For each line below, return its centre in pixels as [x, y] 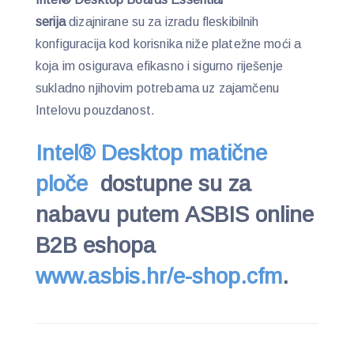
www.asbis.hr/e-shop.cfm [159, 277]
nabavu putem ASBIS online [175, 215]
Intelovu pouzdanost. [95, 110]
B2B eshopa [99, 246]
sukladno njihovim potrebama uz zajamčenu [157, 88]
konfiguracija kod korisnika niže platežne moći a [169, 43]
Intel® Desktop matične [151, 153]
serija [53, 21]
